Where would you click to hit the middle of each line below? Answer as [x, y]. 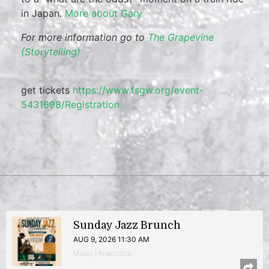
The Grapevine [181, 37]
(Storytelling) [51, 52]
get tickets [47, 90]
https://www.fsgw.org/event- [138, 90]
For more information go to [84, 37]
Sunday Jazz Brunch [127, 225]
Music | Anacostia [102, 253]
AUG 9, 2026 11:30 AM [111, 239]
